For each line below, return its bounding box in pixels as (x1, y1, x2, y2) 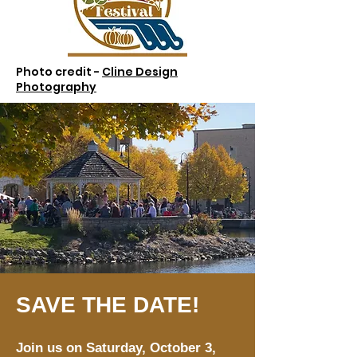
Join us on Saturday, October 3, (16, 340, 216, 355)
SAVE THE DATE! (16, 292, 199, 317)
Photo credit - (16, 64, 102, 80)
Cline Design (102, 64, 178, 80)
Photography (16, 79, 96, 95)
